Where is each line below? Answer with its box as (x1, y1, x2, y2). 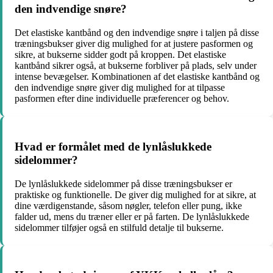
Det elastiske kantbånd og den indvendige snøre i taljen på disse (15, 27, 259, 38)
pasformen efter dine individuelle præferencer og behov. (15, 93, 229, 104)
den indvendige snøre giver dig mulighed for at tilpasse (15, 82, 225, 93)
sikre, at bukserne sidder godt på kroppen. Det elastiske (15, 49, 226, 60)
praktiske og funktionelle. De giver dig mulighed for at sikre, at (15, 189, 256, 200)
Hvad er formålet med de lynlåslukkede (15, 140, 211, 153)
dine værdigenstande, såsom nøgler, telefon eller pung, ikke (15, 200, 242, 211)
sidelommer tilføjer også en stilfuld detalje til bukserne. (15, 222, 224, 233)
